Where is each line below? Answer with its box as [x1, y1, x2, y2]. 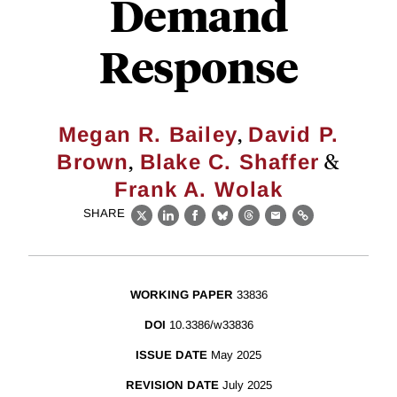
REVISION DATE [125, 378, 219, 393]
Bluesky [222, 217, 277, 233]
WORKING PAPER [129, 288, 233, 302]
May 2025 [211, 348, 261, 362]
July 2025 [222, 378, 272, 393]
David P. [248, 122, 339, 146]
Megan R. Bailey [58, 122, 237, 146]
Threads [248, 217, 305, 233]
